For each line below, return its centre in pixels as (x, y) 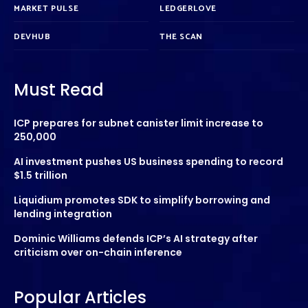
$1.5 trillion (41, 175)
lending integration (63, 213)
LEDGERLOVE (188, 8)
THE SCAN (181, 36)
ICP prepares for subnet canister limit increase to (139, 123)
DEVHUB (32, 36)
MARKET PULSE (46, 8)
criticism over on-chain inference (98, 252)
